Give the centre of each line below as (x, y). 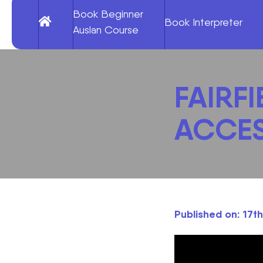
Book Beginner (108, 14)
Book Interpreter (203, 22)
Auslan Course (106, 30)
